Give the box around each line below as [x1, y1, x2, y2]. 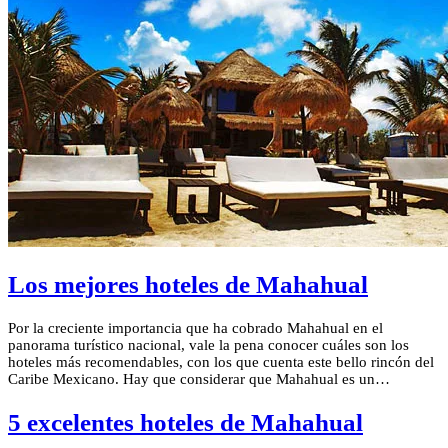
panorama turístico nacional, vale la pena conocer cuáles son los [8, 337, 409, 354]
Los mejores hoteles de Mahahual [8, 271, 368, 299]
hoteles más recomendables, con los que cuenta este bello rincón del [8, 354, 434, 371]
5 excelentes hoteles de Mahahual [8, 408, 363, 436]
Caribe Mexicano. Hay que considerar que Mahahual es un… [8, 371, 390, 388]
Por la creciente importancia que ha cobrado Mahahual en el [8, 320, 383, 337]
